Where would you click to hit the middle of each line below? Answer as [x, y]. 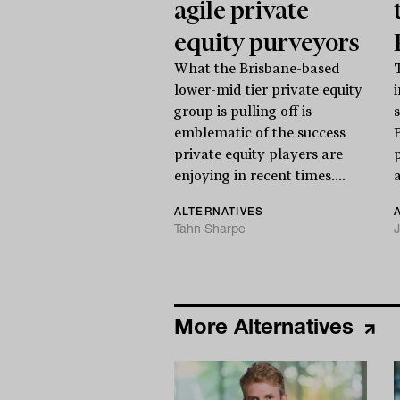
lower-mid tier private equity [268, 91]
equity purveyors [267, 42]
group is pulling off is [242, 112]
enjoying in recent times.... [259, 176]
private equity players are [258, 155]
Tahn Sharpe [209, 229]
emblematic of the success [259, 133]
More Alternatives [267, 327]
